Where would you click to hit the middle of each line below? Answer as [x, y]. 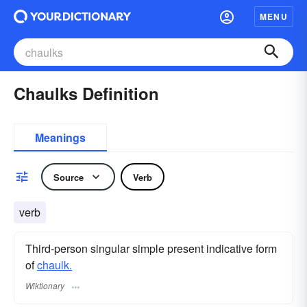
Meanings [60, 137]
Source [69, 177]
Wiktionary [45, 286]
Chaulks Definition [86, 93]
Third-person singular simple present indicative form [151, 248]
